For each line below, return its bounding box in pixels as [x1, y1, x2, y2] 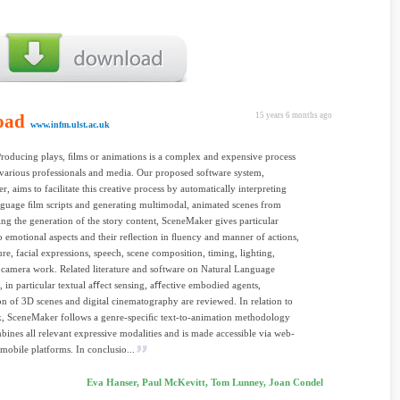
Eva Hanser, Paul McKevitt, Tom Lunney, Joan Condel [87, 377, 323, 387]
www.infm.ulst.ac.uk [30, 120, 110, 129]
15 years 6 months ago [255, 111, 332, 120]
